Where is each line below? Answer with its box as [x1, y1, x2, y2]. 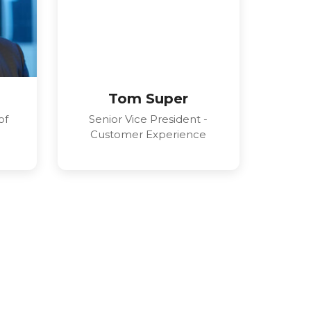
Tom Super [108, 90, 189, 108]
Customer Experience [90, 128, 207, 142]
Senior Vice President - [89, 112, 208, 126]
